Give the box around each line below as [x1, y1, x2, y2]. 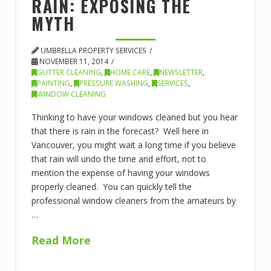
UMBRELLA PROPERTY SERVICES [38, 45, 146, 56]
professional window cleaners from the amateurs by [31, 195, 236, 207]
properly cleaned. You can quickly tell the [31, 181, 192, 193]
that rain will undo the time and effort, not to [31, 153, 206, 165]
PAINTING [36, 77, 70, 88]
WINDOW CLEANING [36, 88, 106, 99]
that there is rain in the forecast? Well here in [31, 125, 209, 137]
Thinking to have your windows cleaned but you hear [31, 111, 238, 123]
